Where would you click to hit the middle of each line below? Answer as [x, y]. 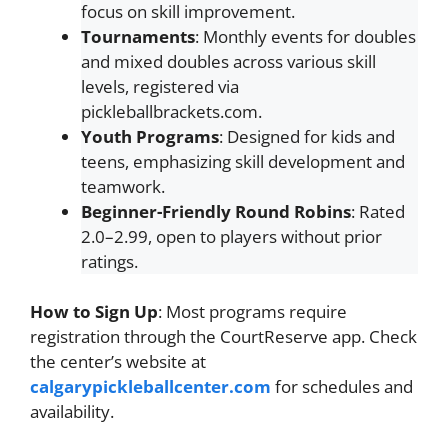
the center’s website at [118, 361]
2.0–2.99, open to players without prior [231, 236]
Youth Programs [150, 136]
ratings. [109, 261]
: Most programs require [252, 311]
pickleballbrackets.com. [171, 111]
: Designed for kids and [307, 136]
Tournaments [138, 36]
